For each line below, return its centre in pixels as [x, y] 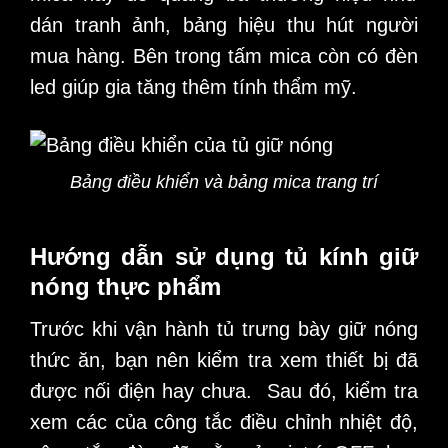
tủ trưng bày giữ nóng [317, 328]
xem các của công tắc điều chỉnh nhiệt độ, [224, 421]
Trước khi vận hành [123, 328]
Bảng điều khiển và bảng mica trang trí [224, 181]
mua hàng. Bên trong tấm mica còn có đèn [224, 55]
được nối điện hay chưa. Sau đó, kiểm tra [224, 390]
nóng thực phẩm [125, 287]
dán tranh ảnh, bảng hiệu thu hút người [224, 24]
